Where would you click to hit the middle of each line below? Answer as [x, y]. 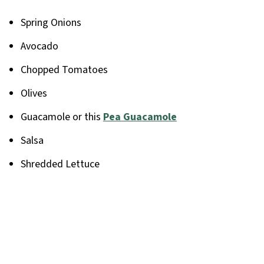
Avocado [39, 47]
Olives [34, 94]
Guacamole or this [62, 117]
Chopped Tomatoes [64, 70]
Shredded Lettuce [60, 164]
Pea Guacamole [140, 117]
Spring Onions [51, 23]
